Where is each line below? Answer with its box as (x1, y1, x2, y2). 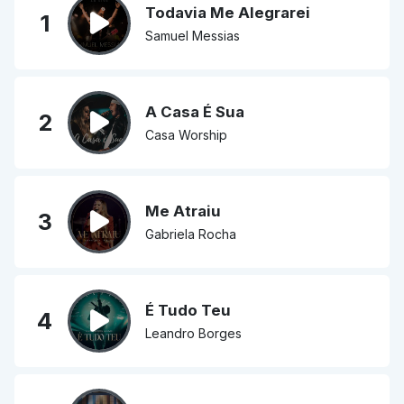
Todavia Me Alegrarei (145, 4, 310, 23)
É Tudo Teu (145, 301, 231, 320)
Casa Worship (145, 127, 227, 143)
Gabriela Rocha (145, 226, 236, 243)
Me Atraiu (145, 202, 221, 221)
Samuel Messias (145, 28, 240, 44)
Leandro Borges (145, 326, 242, 342)
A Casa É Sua (145, 103, 244, 122)
